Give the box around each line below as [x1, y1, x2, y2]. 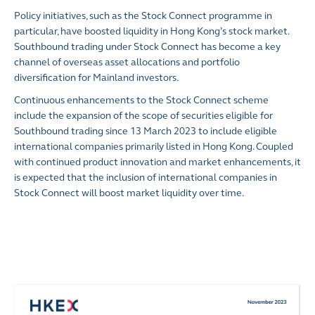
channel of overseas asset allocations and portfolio [14, 56, 240, 69]
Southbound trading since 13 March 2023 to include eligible [14, 125, 277, 138]
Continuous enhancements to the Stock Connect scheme [14, 94, 269, 107]
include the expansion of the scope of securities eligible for [14, 110, 273, 122]
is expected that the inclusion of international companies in [14, 172, 277, 184]
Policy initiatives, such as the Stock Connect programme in [14, 10, 272, 22]
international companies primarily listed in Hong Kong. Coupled [14, 141, 293, 153]
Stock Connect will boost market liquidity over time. [14, 187, 244, 200]
